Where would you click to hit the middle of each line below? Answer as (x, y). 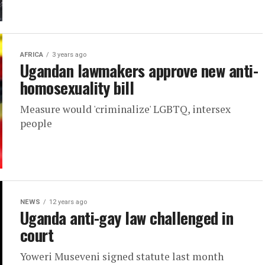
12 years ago (68, 202)
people (36, 123)
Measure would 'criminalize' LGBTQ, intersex (125, 109)
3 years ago (69, 55)
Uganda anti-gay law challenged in (127, 218)
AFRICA (32, 55)
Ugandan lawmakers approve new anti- (139, 70)
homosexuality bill (77, 88)
